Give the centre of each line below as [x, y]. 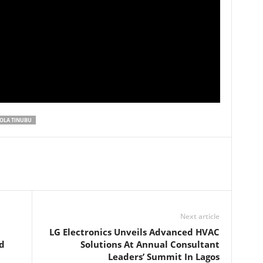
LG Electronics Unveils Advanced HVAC [134, 232]
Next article [200, 216]
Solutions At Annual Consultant [150, 244]
